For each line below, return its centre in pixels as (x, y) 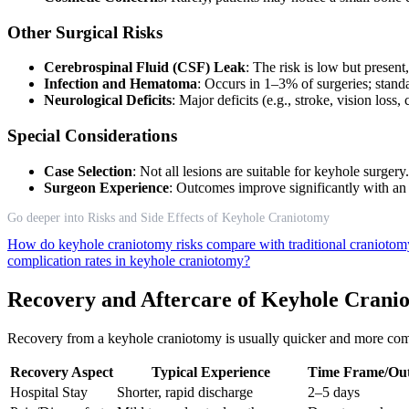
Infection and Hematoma (121, 84)
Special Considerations (92, 136)
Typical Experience (210, 372)
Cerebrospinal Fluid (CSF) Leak (145, 68)
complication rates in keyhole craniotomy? (129, 260)
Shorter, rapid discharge (185, 392)
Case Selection (88, 171)
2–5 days (334, 392)
